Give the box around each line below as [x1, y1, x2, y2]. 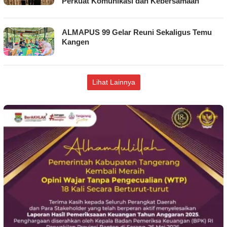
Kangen [62, 37, 89, 46]
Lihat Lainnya [92, 78, 135, 86]
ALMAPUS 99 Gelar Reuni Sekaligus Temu [62, 27, 212, 36]
